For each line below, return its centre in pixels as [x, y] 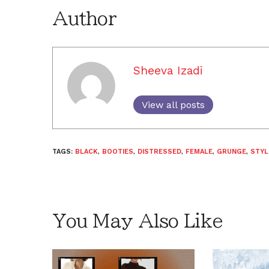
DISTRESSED [159, 151]
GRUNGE [231, 151]
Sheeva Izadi [168, 70]
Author [84, 18]
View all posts [173, 104]
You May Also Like [138, 221]
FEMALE [199, 151]
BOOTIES [118, 151]
